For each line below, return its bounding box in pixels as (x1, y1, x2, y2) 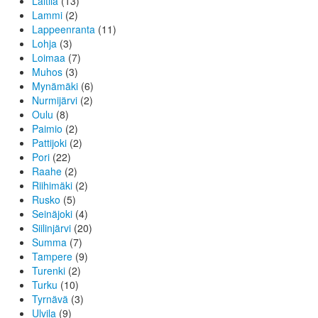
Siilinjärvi (32, 221, 71, 236)
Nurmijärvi (32, 93, 77, 108)
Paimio (32, 121, 62, 136)
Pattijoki (32, 136, 67, 150)
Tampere (32, 249, 72, 264)
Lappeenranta (32, 22, 95, 37)
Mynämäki (32, 79, 78, 94)
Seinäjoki (32, 207, 72, 221)
